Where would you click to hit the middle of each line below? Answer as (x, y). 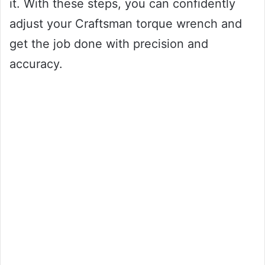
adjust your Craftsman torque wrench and (126, 24)
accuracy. (36, 64)
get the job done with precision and (109, 44)
